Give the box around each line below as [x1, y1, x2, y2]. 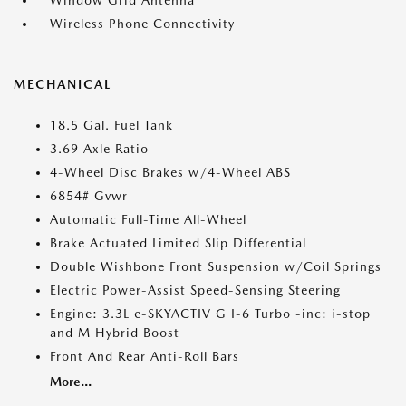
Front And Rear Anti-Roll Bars [50, 349, 239, 363]
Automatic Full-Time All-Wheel [50, 212, 246, 227]
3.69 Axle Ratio [50, 141, 149, 156]
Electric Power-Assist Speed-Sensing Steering [50, 283, 341, 297]
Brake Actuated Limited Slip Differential [50, 236, 306, 250]
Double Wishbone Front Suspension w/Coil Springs [50, 259, 382, 274]
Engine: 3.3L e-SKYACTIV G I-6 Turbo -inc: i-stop [50, 306, 371, 321]
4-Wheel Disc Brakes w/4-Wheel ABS [50, 165, 291, 179]
